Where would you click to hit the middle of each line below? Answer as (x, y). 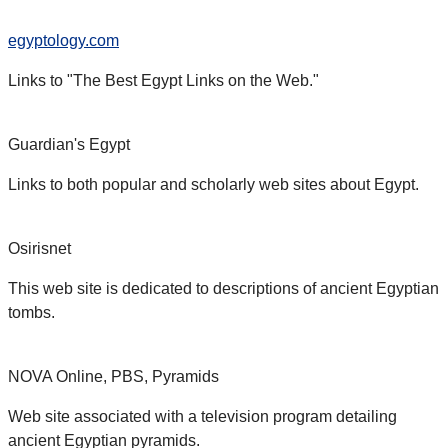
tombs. (31, 313)
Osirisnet (39, 249)
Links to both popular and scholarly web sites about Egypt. (213, 185)
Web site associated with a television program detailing (202, 417)
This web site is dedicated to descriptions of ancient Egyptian (223, 289)
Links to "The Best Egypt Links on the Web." (163, 81)
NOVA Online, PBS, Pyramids (113, 377)
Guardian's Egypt (69, 145)
